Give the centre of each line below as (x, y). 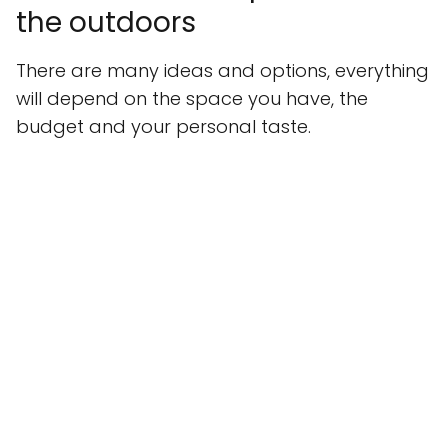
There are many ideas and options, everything (222, 71)
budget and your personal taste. (163, 127)
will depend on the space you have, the (192, 99)
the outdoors (106, 23)
